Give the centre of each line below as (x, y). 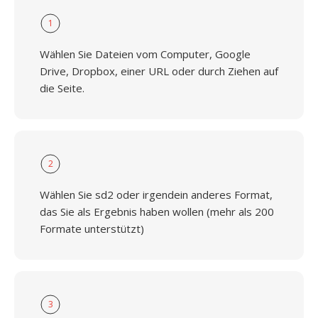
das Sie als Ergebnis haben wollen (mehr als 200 (157, 212)
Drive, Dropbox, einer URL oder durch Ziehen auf (159, 71)
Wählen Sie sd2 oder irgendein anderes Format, (156, 194)
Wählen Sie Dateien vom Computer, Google (145, 54)
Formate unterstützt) (92, 229)
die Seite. (62, 88)
